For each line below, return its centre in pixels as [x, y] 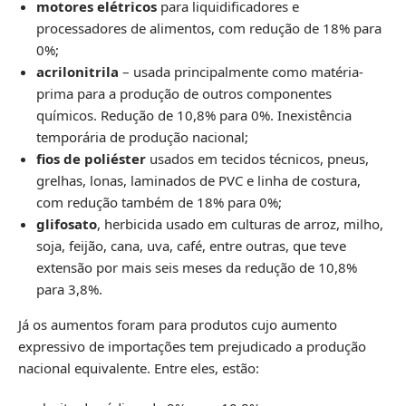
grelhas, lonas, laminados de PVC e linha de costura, [198, 181]
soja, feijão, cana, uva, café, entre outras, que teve [191, 246]
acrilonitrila [77, 72]
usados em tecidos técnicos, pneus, [257, 159]
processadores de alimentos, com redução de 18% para [209, 29]
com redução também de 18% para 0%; [159, 203]
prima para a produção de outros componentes [184, 94]
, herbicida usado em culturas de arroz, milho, [240, 224]
